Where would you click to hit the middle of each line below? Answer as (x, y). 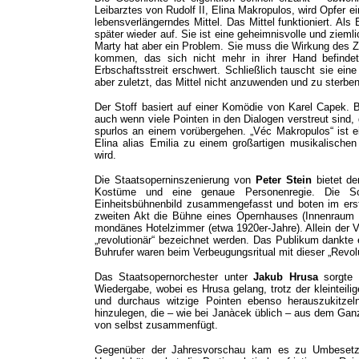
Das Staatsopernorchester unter (174, 277)
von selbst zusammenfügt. (156, 325)
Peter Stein (283, 180)
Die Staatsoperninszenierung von (175, 180)
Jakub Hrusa (286, 277)
